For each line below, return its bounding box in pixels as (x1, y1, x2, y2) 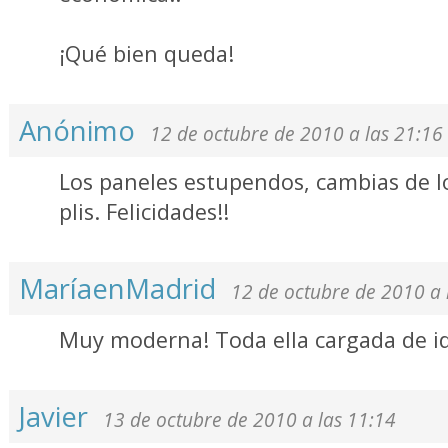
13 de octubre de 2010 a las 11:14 (103, 407, 396, 433)
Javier (19, 398, 95, 435)
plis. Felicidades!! (59, 197, 229, 226)
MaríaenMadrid (19, 270, 216, 307)
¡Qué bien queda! (59, 39, 234, 68)
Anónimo (19, 112, 142, 149)
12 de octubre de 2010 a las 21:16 (150, 121, 443, 147)
